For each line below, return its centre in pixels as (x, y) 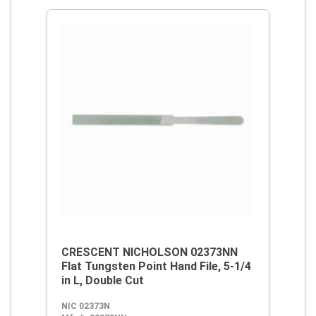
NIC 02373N (86, 306)
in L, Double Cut (103, 280)
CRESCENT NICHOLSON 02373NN (150, 252)
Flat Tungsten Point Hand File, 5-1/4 (156, 266)
